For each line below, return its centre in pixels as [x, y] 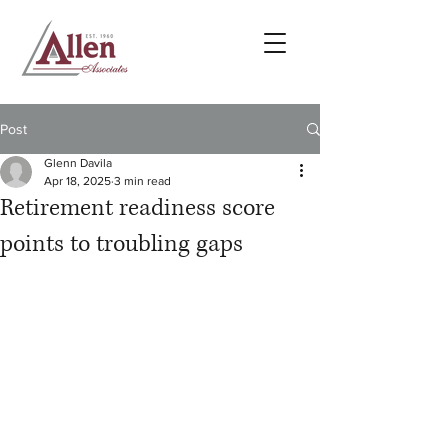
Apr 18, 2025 [77, 181]
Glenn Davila [78, 163]
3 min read [142, 181]
